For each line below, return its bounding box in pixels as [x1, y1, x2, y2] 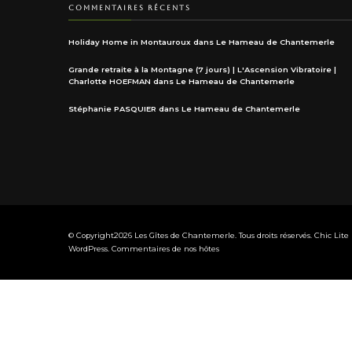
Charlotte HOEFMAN [68, 76, 151, 86]
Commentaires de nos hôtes [112, 244, 219, 254]
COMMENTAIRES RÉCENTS [68, 3, 191, 12]
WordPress [68, 244, 108, 254]
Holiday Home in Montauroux [68, 37, 191, 46]
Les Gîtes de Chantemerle [134, 231, 235, 240]
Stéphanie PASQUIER [68, 104, 156, 113]
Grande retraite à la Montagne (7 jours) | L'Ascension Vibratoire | [68, 64, 336, 74]
